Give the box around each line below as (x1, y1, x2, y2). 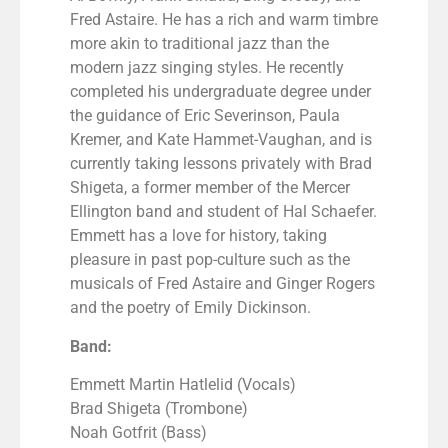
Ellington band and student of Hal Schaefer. (70, 202, 377, 222)
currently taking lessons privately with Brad (70, 154, 372, 174)
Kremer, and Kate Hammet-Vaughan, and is (70, 130, 372, 150)
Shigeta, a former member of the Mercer (70, 178, 350, 198)
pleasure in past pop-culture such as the (70, 250, 350, 270)
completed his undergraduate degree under (70, 82, 371, 102)
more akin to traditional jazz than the (70, 34, 329, 54)
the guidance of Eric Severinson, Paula (70, 106, 340, 126)
